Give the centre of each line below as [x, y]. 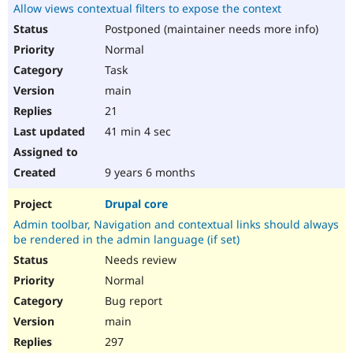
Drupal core [136, 204]
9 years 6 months [149, 173]
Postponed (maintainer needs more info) [210, 29]
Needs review [139, 260]
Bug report [132, 301]
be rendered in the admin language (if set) [126, 240]
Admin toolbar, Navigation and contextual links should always [176, 225]
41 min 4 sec [136, 132]
